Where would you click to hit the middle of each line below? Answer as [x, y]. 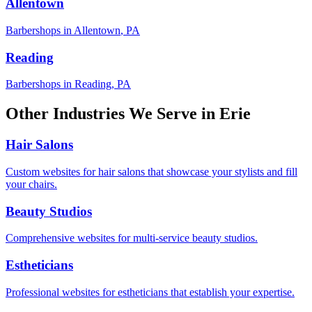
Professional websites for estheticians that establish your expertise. [150, 292]
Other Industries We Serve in [112, 114]
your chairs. [31, 184]
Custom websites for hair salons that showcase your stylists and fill [151, 171]
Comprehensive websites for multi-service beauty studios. [132, 238]
